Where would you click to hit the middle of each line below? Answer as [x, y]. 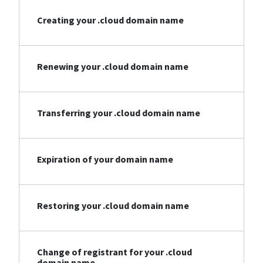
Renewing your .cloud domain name [113, 67]
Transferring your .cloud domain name [119, 113]
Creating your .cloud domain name [110, 20]
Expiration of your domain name [105, 159]
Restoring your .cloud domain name [113, 206]
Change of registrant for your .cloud [114, 252]
